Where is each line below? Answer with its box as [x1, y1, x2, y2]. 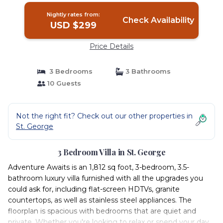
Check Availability [122, 15, 194, 25]
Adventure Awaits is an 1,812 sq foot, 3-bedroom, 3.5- [8, 163, 189, 172]
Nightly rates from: [47, 11, 101, 18]
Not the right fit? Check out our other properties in [16, 111, 193, 120]
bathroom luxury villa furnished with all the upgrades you [8, 174, 203, 183]
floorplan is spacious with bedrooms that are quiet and [8, 207, 196, 216]
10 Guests [45, 79, 81, 87]
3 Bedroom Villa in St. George [57, 147, 166, 157]
